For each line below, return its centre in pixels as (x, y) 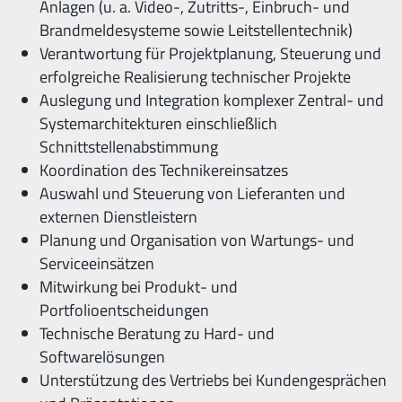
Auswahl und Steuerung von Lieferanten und (192, 193)
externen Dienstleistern (118, 217)
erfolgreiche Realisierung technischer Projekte (195, 77)
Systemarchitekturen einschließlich (158, 123)
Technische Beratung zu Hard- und (157, 333)
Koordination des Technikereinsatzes (166, 170)
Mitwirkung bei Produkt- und (139, 287)
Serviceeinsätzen (97, 263)
